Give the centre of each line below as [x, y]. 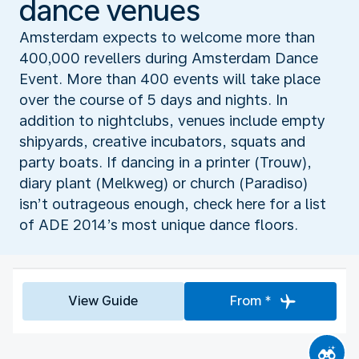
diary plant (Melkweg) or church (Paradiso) [163, 183]
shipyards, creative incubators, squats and [162, 141]
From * [250, 301]
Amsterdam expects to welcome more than [167, 37]
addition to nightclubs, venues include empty [172, 120]
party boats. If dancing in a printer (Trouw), [165, 162]
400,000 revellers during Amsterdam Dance [169, 58]
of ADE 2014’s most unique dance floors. [159, 224]
